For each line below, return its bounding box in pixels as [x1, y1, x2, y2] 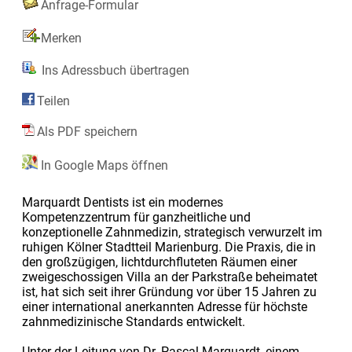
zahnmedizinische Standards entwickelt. [21, 313, 245, 329]
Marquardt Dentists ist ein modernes [21, 194, 223, 210]
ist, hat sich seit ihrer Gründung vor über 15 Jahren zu [21, 284, 317, 299]
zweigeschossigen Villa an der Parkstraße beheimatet [21, 269, 317, 284]
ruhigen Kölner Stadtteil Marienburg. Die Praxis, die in [21, 239, 316, 255]
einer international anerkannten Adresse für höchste [21, 299, 307, 314]
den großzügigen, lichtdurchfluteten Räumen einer [21, 254, 297, 269]
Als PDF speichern [36, 123, 137, 139]
